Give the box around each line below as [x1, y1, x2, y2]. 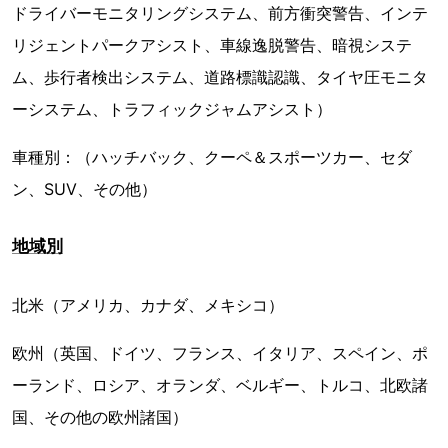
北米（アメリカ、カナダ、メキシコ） [12, 295, 284, 315]
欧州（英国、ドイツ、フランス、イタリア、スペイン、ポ [12, 343, 428, 363]
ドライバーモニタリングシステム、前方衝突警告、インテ [12, 3, 428, 23]
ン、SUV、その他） [12, 179, 157, 199]
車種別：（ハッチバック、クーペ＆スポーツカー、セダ [12, 147, 412, 167]
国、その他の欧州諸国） [12, 407, 188, 427]
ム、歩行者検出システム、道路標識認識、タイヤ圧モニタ [12, 67, 428, 87]
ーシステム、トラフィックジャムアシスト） [12, 99, 332, 119]
